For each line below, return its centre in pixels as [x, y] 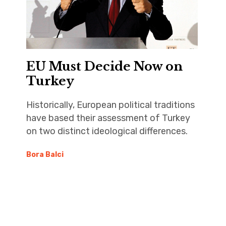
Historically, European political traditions [110, 105]
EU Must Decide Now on [104, 66]
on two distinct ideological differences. [107, 131]
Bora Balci [45, 154]
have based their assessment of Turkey [108, 118]
